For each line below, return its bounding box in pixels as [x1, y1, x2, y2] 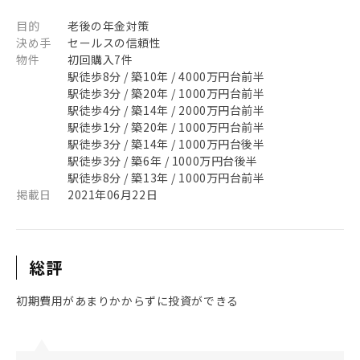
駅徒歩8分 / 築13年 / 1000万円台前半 [67, 170, 265, 186]
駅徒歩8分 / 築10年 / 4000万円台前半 [67, 68, 265, 84]
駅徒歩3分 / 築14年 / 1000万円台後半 [67, 136, 265, 152]
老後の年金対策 [67, 18, 149, 34]
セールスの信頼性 [67, 35, 162, 51]
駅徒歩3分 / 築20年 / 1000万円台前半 [67, 85, 265, 101]
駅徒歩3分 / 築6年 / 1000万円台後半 [67, 153, 258, 169]
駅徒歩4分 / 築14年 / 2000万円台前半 [67, 102, 265, 118]
